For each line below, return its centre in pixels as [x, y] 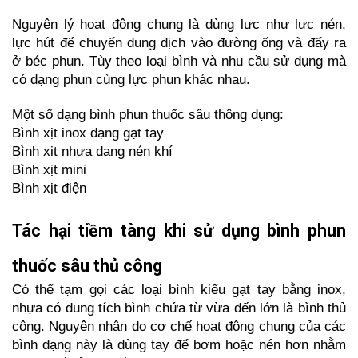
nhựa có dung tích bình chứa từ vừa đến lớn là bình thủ [179, 307]
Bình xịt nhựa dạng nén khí [92, 151]
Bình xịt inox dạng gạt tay [88, 132]
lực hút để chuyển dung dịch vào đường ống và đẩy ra [179, 42]
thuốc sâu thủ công [87, 265]
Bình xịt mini [49, 169]
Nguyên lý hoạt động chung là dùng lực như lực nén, [179, 24]
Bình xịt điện [49, 187]
